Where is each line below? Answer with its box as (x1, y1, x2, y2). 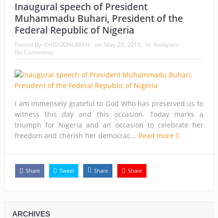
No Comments (14, 48, 54, 56)
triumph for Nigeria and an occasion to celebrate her (14, 120, 204, 129)
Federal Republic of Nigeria (14, 23, 134, 36)
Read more (138, 130, 176, 140)
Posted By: (14, 40, 44, 49)
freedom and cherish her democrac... (14, 130, 138, 140)
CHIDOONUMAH (44, 40, 90, 49)
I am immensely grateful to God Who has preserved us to (14, 98, 204, 108)
